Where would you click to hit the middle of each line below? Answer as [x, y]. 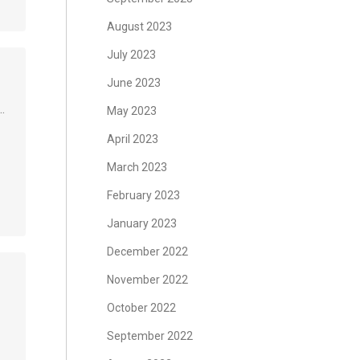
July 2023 [131, 55]
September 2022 [149, 336]
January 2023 [141, 223]
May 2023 [131, 111]
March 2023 [137, 167]
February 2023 [143, 195]
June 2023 [133, 83]
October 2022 [141, 308]
